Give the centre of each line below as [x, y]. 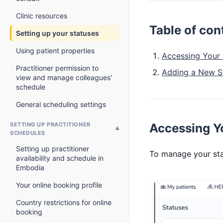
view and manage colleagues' [64, 77]
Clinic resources [42, 16]
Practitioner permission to [57, 68]
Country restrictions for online [64, 202]
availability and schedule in [60, 158]
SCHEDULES [28, 133]
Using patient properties [55, 51]
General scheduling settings [61, 104]
